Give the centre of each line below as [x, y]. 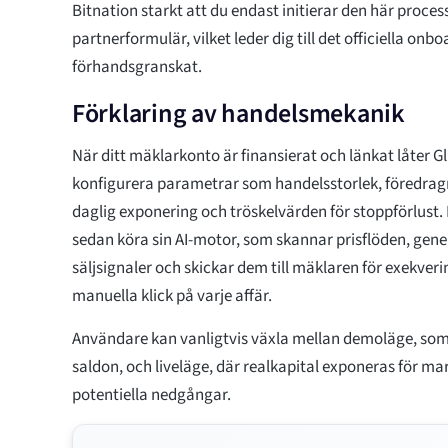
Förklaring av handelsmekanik [238, 113]
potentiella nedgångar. [151, 394]
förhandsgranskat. [137, 66]
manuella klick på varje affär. [172, 295]
